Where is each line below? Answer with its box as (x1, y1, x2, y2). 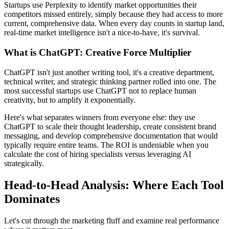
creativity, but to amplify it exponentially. (4, 95, 135, 104)
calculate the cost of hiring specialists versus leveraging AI (4, 149, 191, 158)
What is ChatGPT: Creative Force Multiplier (4, 47, 191, 58)
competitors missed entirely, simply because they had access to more (4, 10, 223, 19)
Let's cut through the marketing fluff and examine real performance (4, 216, 219, 225)
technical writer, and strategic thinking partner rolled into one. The (4, 77, 216, 86)
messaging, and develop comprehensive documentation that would (4, 131, 218, 140)
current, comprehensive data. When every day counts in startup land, (4, 19, 224, 28)
